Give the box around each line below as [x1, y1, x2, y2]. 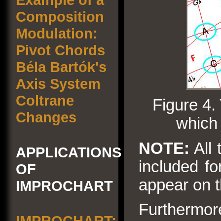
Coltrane [16, 92, 74, 109]
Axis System [16, 75, 101, 92]
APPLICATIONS [16, 144, 121, 160]
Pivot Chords [16, 42, 105, 58]
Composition [16, 8, 104, 25]
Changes [16, 109, 76, 125]
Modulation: [16, 25, 98, 41]
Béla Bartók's [16, 59, 107, 75]
